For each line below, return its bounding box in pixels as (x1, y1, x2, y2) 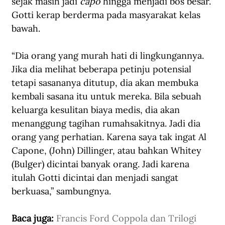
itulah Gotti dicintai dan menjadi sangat (12, 172, 181, 184)
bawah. (12, 23, 40, 35)
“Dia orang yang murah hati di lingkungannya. (12, 50, 206, 62)
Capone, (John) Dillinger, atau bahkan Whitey (12, 145, 204, 157)
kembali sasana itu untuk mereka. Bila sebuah (12, 90, 204, 102)
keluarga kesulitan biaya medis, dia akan (12, 104, 182, 116)
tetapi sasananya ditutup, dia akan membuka (12, 77, 201, 89)
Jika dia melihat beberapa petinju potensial (12, 63, 194, 75)
